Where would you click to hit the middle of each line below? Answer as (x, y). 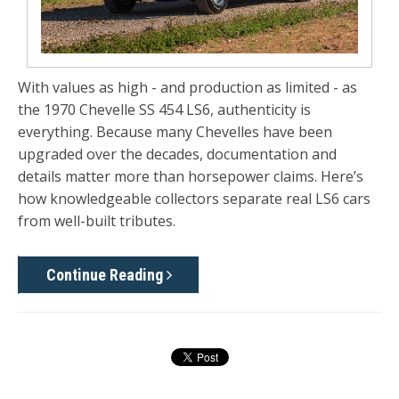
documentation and (272, 155)
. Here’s (339, 177)
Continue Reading (106, 274)
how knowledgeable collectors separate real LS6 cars (194, 199)
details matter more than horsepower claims (166, 177)
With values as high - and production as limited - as (187, 88)
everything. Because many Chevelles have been (175, 132)
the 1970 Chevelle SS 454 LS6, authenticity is (164, 110)
